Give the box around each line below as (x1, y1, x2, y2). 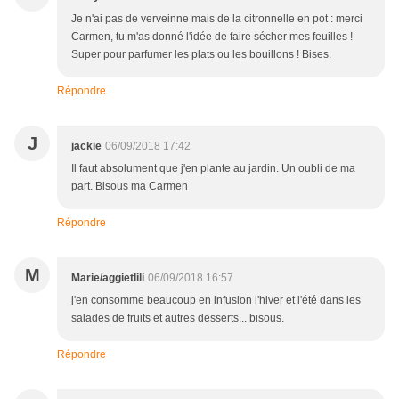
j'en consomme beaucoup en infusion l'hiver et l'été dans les (71, 294, 361, 307)
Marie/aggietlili (71, 272, 144, 285)
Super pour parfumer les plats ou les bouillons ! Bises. (71, 48, 331, 61)
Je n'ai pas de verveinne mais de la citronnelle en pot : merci (71, 12, 362, 26)
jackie (71, 140, 102, 153)
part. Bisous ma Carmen (71, 180, 188, 193)
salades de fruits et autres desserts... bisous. (71, 312, 284, 325)
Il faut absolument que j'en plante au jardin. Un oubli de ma (71, 162, 355, 175)
